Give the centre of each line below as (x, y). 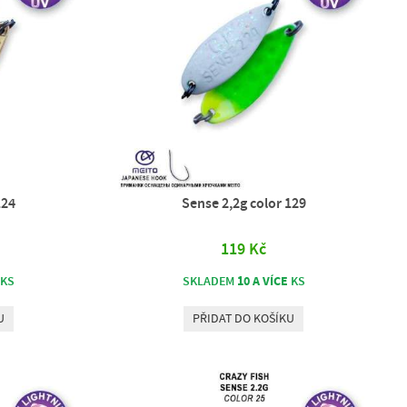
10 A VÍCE (262, 281)
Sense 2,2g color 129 (243, 203)
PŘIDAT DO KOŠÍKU (244, 318)
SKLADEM (209, 281)
